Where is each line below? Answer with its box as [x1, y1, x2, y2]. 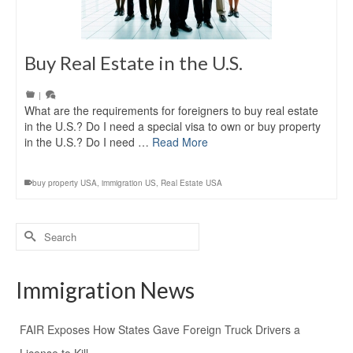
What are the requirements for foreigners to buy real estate [24, 102, 318, 118]
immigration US [102, 176, 156, 188]
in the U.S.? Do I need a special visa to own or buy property [24, 117, 321, 134]
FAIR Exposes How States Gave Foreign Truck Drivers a [20, 321, 300, 337]
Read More [152, 133, 208, 150]
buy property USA [32, 176, 97, 188]
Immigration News [16, 276, 195, 303]
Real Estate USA [161, 176, 222, 188]
